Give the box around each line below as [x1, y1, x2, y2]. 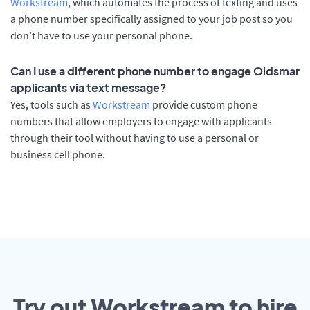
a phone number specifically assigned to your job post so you [10, 11, 293, 26]
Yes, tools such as [10, 98, 93, 112]
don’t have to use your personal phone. [10, 28, 192, 42]
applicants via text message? [10, 80, 166, 95]
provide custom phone [150, 98, 257, 112]
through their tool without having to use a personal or [10, 131, 259, 145]
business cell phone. [10, 147, 105, 162]
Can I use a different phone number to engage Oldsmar [10, 64, 300, 79]
